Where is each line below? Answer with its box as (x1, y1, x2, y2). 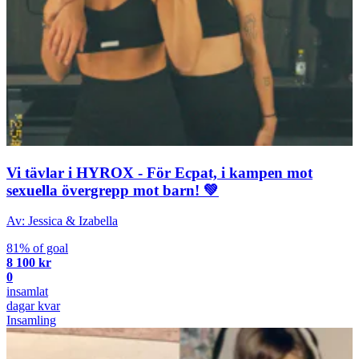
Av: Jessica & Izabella (6, 214, 118, 228)
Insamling (6, 313, 56, 328)
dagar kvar (6, 299, 60, 313)
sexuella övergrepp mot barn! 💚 (6, 181, 219, 199)
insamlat (6, 284, 48, 299)
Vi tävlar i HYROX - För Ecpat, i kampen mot (6, 163, 313, 181)
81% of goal (6, 241, 68, 256)
